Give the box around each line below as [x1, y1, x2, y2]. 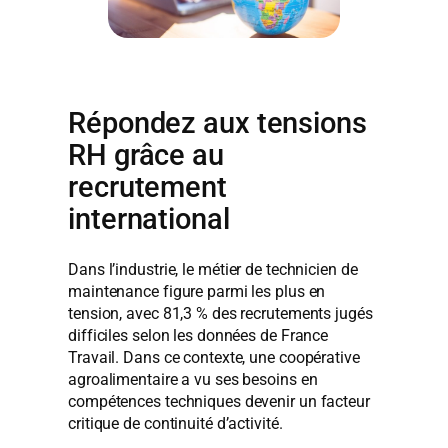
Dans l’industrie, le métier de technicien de [68, 260, 358, 280]
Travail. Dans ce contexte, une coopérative [68, 348, 360, 368]
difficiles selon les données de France [68, 326, 329, 346]
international [68, 202, 230, 236]
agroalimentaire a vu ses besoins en [68, 370, 318, 390]
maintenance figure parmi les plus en [68, 282, 326, 302]
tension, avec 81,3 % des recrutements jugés [68, 304, 373, 324]
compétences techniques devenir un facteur [68, 392, 370, 412]
